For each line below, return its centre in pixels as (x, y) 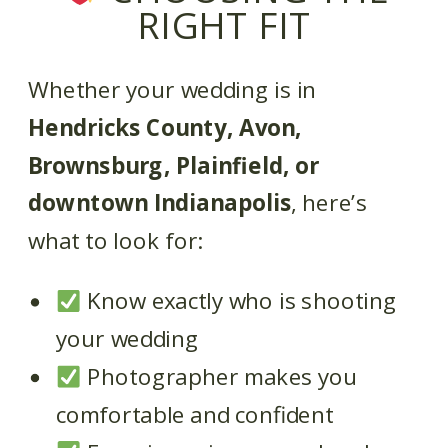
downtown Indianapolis (160, 203)
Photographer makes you (219, 377)
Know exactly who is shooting (239, 301)
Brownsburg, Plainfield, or (174, 165)
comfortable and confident (195, 415)
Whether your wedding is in (172, 90)
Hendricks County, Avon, (165, 128)
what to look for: (115, 241)
